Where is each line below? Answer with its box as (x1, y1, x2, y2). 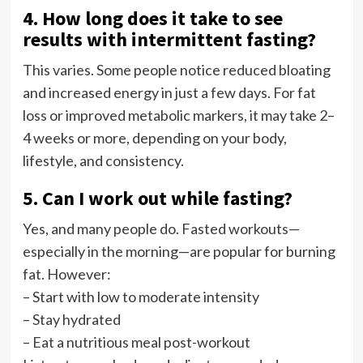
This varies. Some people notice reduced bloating (22, 60, 331, 79)
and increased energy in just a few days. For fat (22, 83, 316, 101)
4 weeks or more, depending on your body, (22, 128, 287, 147)
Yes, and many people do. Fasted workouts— (22, 219, 300, 237)
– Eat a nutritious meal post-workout (22, 332, 250, 351)
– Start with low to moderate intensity (22, 287, 259, 305)
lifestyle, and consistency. (22, 151, 184, 169)
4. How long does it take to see (22, 5, 283, 31)
